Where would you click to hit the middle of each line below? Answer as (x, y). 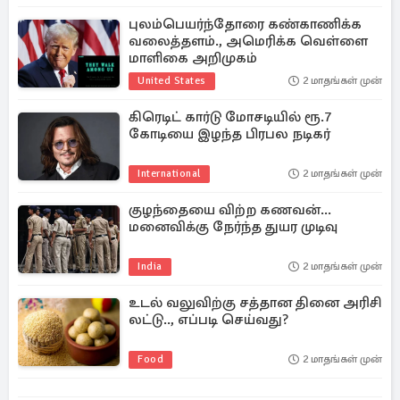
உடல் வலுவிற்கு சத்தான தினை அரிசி (255, 303)
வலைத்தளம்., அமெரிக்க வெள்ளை (248, 41)
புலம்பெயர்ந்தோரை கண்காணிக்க (245, 24)
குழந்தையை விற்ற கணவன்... (230, 210)
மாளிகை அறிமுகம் (193, 58)
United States (172, 81)
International (169, 174)
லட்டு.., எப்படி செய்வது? (208, 320)
